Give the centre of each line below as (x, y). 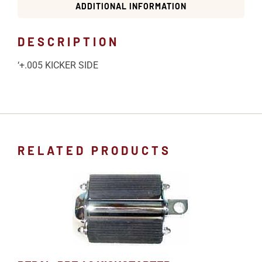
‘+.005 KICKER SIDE (58, 65)
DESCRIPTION (68, 41)
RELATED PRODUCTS (94, 150)
